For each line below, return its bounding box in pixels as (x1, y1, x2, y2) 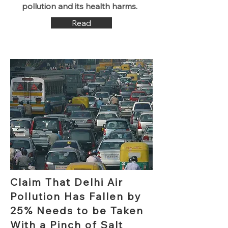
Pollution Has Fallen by (10, 190, 141, 203)
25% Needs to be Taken (10, 204, 144, 217)
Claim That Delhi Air (10, 176, 123, 188)
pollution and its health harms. (22, 1, 139, 11)
